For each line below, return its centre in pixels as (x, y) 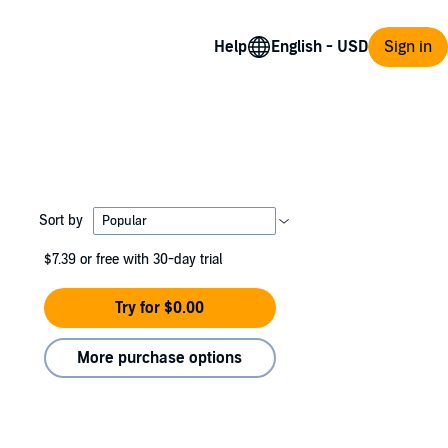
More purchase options (160, 358)
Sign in (408, 46)
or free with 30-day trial (151, 259)
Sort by (60, 220)
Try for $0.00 (160, 308)
